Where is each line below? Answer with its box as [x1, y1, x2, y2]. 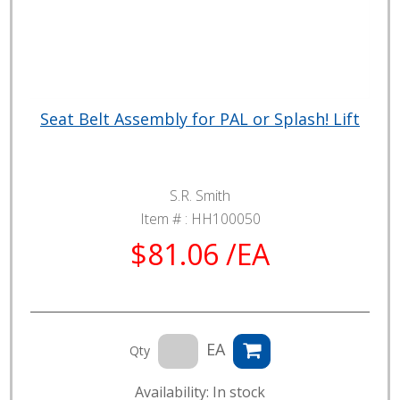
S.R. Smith [170, 185, 230, 205]
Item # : [139, 208, 191, 229]
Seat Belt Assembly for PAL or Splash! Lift [40, 107, 360, 129]
